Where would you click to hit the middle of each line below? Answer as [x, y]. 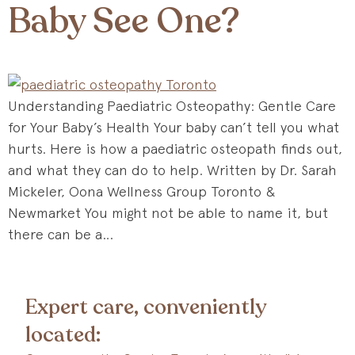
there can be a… [61, 234]
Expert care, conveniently [146, 307]
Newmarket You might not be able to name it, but [168, 213]
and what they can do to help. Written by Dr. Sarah [172, 170]
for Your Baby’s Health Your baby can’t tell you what [174, 127]
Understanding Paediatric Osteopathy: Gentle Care [172, 106]
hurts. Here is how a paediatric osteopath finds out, [175, 149]
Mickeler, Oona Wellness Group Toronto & [142, 191]
